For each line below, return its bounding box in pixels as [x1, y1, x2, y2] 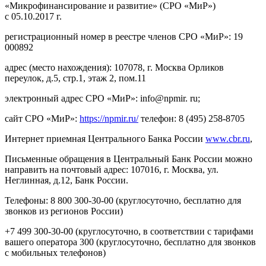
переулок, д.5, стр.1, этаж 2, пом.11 [5, 73, 146, 84]
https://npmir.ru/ [80, 113, 138, 124]
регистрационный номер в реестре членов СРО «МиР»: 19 [5, 31, 243, 42]
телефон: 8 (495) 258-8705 [138, 113, 245, 124]
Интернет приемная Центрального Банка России [5, 134, 205, 144]
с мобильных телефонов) [5, 248, 106, 258]
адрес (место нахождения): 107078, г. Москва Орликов [5, 62, 224, 73]
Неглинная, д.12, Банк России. [5, 175, 128, 186]
